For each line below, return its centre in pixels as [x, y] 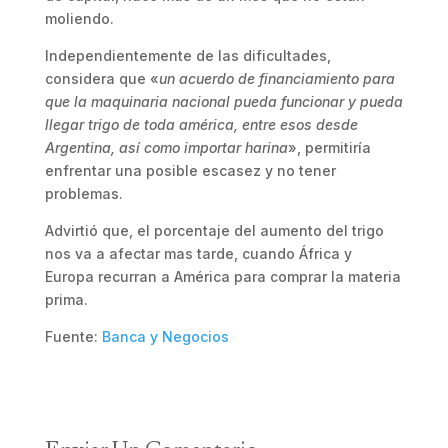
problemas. [83, 193]
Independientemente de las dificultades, [187, 55]
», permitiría [329, 147]
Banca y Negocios [165, 336]
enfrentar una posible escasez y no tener [190, 170]
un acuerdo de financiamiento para [276, 78]
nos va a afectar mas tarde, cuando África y [198, 253]
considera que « [101, 78]
